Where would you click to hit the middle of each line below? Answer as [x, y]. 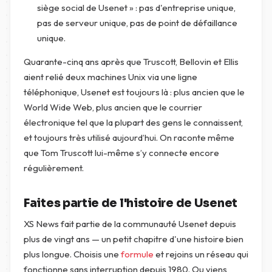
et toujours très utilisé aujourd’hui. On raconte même [129, 138]
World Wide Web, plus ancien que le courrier [113, 107]
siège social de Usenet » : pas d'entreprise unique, [136, 8]
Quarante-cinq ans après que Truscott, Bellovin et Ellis [131, 62]
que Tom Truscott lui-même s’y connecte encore [121, 153]
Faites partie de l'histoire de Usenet [131, 203]
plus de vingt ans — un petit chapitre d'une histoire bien [134, 239]
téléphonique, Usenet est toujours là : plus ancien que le [134, 92]
